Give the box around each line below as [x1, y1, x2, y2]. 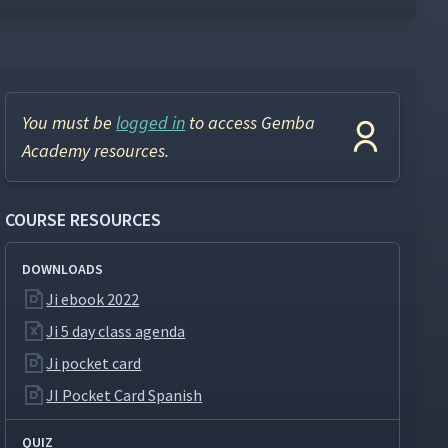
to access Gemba [185, 111, 316, 134]
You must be [22, 111, 117, 134]
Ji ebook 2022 [46, 289, 140, 309]
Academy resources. [22, 139, 170, 162]
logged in [116, 111, 186, 134]
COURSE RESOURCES [5, 208, 162, 231]
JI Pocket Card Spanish [46, 385, 203, 405]
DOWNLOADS [22, 260, 104, 278]
